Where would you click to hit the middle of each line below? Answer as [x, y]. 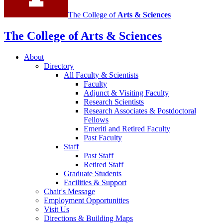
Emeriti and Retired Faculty [127, 129]
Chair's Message [69, 192]
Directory [59, 66]
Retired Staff [104, 165]
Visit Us [56, 210]
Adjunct [97, 93]
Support [113, 183]
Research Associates [116, 111]
